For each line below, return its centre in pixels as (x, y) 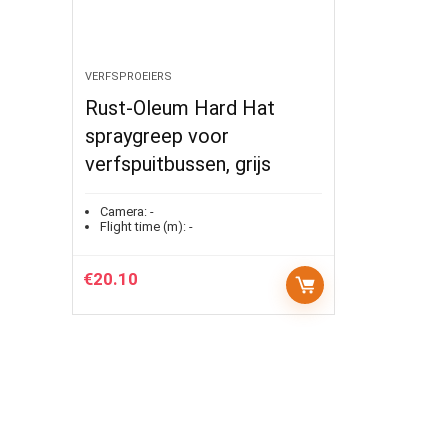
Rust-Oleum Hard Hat (180, 108)
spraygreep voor (157, 136)
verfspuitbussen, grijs (178, 164)
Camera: (124, 211)
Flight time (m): (143, 226)
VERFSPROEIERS (129, 76)
